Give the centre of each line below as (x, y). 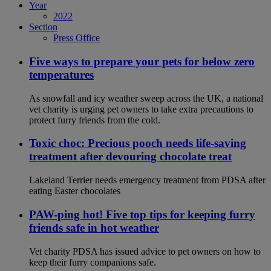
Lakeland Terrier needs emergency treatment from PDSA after (147, 180)
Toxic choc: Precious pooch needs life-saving (138, 143)
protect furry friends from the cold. (95, 120)
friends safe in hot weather (94, 227)
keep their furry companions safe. (93, 262)
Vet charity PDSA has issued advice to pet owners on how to (145, 251)
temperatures (61, 74)
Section (43, 27)
